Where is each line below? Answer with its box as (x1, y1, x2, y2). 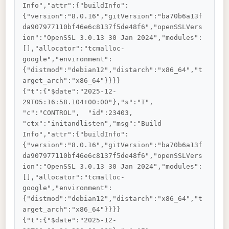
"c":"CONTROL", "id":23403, (22, 109, 146, 117)
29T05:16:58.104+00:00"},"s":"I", (22, 98, 162, 106)
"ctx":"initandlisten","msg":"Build (22, 120, 166, 128)
